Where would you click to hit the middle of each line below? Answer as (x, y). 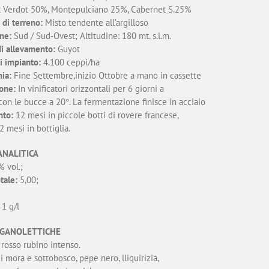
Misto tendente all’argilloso (95, 23)
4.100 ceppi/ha (70, 62)
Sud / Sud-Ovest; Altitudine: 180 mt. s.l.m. (91, 36)
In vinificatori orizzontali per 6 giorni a (89, 89)
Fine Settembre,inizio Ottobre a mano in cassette (106, 75)
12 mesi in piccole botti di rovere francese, (96, 115)
